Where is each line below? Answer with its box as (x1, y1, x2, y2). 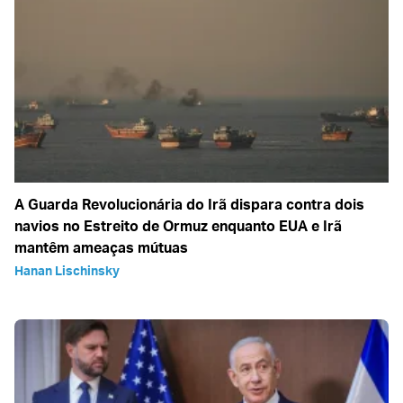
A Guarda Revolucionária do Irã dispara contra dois (14, 195, 364, 214)
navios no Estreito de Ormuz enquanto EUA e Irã (14, 217, 342, 236)
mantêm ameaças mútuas (14, 238, 188, 257)
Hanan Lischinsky (14, 263, 120, 279)
